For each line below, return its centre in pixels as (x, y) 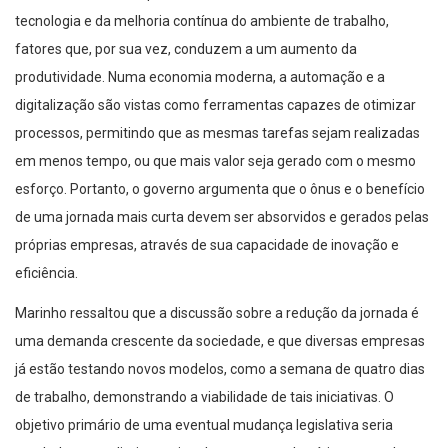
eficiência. (46, 273)
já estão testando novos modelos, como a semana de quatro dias (220, 369)
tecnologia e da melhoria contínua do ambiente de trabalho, (202, 21)
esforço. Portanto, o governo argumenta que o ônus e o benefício (220, 189)
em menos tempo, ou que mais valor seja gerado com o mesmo (215, 161)
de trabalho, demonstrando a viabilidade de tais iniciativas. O (204, 397)
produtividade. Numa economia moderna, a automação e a (200, 77)
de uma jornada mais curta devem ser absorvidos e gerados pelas (222, 217)
